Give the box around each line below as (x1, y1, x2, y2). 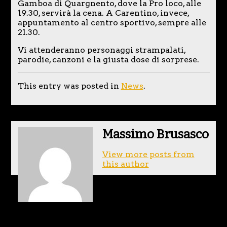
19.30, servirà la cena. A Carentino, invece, (17, 8, 189, 18)
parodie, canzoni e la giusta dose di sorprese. (17, 54, 199, 64)
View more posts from (102, 149, 195, 160)
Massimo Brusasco (102, 127, 209, 142)
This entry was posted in (17, 81, 121, 91)
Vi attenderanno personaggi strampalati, (17, 45, 185, 55)
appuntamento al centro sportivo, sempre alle (17, 17, 206, 27)
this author (102, 159, 149, 169)
